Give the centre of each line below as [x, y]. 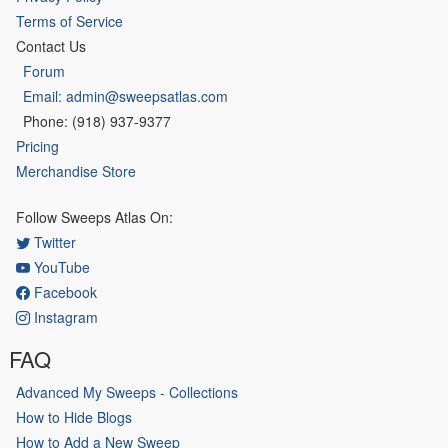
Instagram [64, 316]
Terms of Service [69, 20]
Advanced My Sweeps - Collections [127, 391]
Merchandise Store [76, 170]
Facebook [63, 291]
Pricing [37, 145]
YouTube [60, 266]
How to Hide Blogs [74, 416]
